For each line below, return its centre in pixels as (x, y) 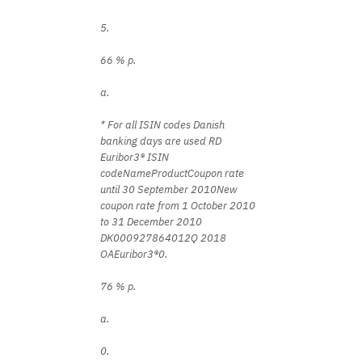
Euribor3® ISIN (135, 157)
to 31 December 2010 (151, 222)
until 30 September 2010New (169, 189)
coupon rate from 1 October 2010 (178, 206)
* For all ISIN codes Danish (162, 125)
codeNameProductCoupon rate (172, 173)
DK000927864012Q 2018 (163, 238)
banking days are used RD (161, 141)
